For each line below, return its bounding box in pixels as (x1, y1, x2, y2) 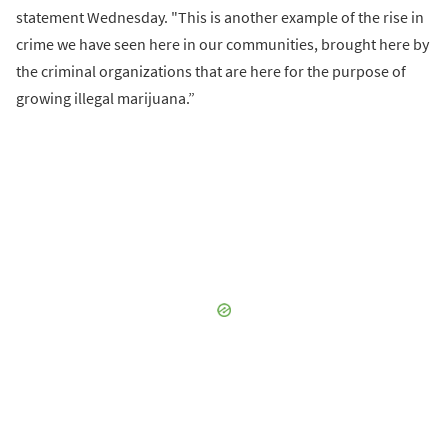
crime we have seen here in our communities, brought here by (16, 33, 429, 54)
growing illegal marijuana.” (16, 87, 195, 108)
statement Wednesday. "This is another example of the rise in (16, 6, 424, 27)
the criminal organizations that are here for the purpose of (16, 60, 406, 81)
